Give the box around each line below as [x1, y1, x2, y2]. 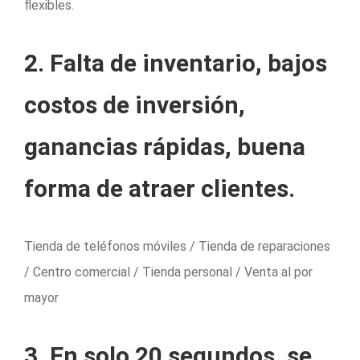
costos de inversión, [24, 90, 245, 119]
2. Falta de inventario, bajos [24, 48, 327, 77]
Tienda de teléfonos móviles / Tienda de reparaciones [24, 238, 330, 254]
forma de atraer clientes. [24, 174, 295, 202]
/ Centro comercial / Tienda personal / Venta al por [24, 264, 313, 280]
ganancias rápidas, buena [24, 132, 305, 161]
